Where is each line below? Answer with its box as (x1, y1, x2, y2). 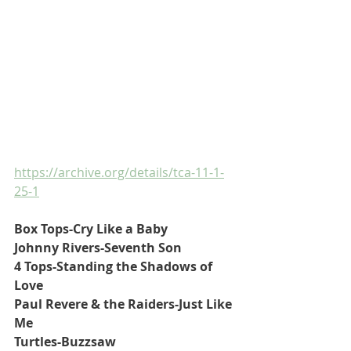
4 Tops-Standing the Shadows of (14, 258, 215, 275)
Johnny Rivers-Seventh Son (14, 239, 182, 256)
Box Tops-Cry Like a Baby (14, 220, 168, 237)
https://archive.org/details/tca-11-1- (14, 164, 224, 181)
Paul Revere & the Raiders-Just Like (14, 295, 235, 313)
